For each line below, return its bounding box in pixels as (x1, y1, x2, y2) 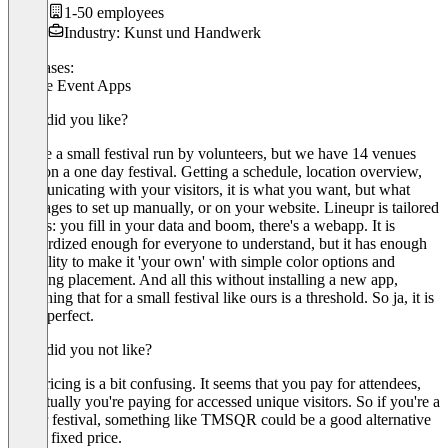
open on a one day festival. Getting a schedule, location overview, (8, 162, 422, 180)
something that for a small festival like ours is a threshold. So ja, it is (8, 288, 434, 306)
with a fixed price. (8, 428, 122, 446)
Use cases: (8, 58, 74, 76)
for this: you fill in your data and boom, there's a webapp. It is (8, 216, 395, 234)
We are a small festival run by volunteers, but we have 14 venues (8, 144, 416, 162)
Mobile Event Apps (8, 76, 131, 94)
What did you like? (8, 110, 128, 128)
